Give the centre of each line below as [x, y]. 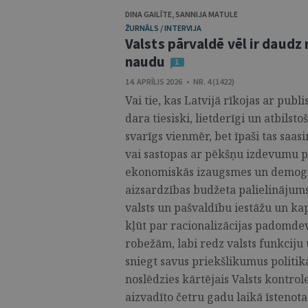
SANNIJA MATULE [207, 14]
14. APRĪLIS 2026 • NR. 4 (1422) [180, 81]
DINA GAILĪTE [148, 14]
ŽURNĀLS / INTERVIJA [163, 28]
